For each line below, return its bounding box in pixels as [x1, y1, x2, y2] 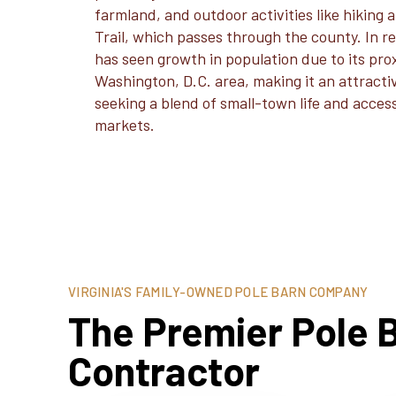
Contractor [68, 346, 261, 394]
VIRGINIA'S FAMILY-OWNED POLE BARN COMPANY [68, 284, 369, 300]
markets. [95, 115, 156, 134]
